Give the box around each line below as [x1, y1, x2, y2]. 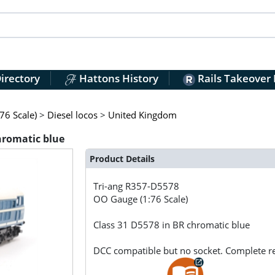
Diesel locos [47, 108, 98, 121]
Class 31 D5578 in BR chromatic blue [93, 219, 250, 231]
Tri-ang [93, 180, 126, 193]
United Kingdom [107, 108, 177, 121]
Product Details [89, 152, 155, 165]
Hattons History [76, 71, 158, 86]
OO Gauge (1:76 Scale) [93, 193, 188, 206]
